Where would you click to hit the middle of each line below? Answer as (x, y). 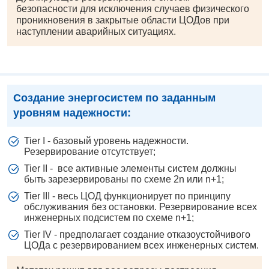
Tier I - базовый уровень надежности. (106, 141)
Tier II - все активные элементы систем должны (130, 169)
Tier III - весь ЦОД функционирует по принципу (127, 196)
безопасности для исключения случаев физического (133, 9)
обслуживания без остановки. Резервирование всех (141, 207)
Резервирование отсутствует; (90, 152)
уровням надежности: (72, 113)
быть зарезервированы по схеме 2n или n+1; (124, 180)
